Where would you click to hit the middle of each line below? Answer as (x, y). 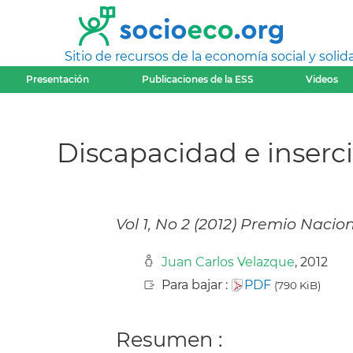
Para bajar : (196, 285)
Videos (322, 79)
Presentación (58, 79)
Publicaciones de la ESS (197, 79)
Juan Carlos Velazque (228, 262)
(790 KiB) (297, 286)
